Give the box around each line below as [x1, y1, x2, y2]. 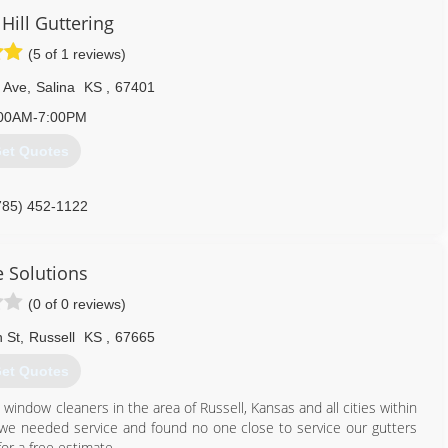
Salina [36, 79, 75, 95]
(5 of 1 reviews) [28, 46, 126, 62]
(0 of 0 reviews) [28, 296, 126, 312]
